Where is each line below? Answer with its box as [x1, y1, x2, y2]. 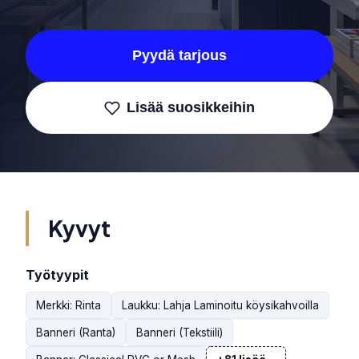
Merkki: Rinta [36, 298, 101, 312]
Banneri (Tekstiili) [136, 325, 223, 339]
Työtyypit [26, 267, 89, 283]
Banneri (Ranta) [36, 325, 115, 339]
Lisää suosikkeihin [127, 99, 255, 115]
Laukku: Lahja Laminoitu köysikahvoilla [122, 298, 319, 312]
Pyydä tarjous [132, 47, 227, 63]
